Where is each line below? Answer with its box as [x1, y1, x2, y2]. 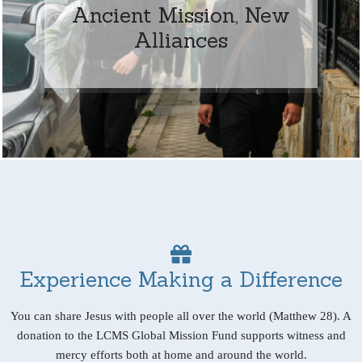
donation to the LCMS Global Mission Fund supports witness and [16, 328, 346, 342]
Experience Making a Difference [19, 265, 343, 293]
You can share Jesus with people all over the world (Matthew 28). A [11, 309, 351, 322]
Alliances [133, 26, 228, 53]
